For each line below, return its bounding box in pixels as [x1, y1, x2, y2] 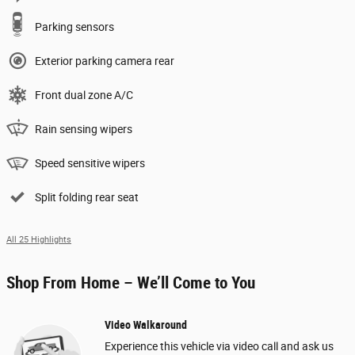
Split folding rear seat [35, 190, 139, 204]
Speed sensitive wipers [35, 156, 145, 170]
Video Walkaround [105, 318, 187, 331]
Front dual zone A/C [35, 88, 133, 101]
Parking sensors [35, 20, 114, 33]
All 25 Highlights [6, 234, 71, 245]
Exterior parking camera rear [35, 54, 174, 67]
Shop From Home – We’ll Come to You [6, 273, 255, 292]
